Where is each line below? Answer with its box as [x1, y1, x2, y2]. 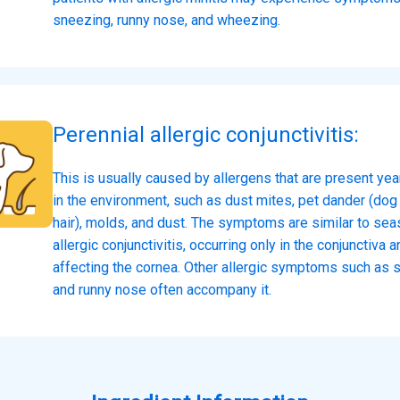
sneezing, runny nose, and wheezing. [53, 11, 280, 29]
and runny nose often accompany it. [53, 280, 271, 298]
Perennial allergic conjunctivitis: [53, 121, 359, 147]
